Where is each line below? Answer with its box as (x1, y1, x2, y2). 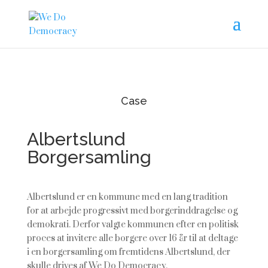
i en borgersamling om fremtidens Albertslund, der (26, 246, 230, 258)
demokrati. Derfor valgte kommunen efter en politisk (26, 219, 239, 230)
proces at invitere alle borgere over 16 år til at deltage (26, 233, 238, 244)
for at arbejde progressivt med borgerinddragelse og (26, 205, 237, 217)
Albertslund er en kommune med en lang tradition (26, 191, 228, 203)
